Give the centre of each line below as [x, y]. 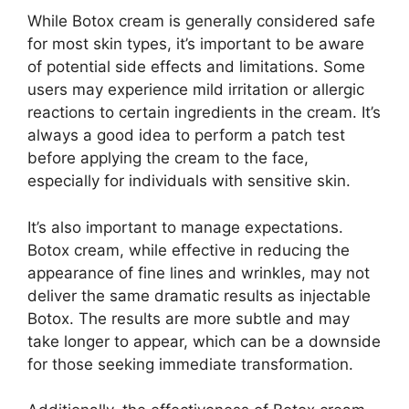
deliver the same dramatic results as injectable [199, 295]
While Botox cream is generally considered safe [201, 21]
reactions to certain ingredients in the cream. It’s [204, 113]
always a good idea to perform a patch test [186, 136]
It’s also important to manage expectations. [185, 227]
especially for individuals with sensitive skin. [189, 181]
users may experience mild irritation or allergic [196, 90]
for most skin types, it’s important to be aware [196, 44]
